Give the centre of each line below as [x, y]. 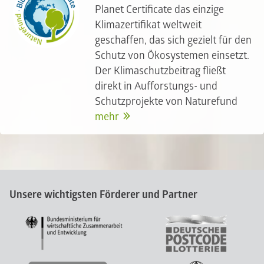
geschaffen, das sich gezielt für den [174, 40]
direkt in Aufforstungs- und [156, 86]
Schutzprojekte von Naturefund [166, 102]
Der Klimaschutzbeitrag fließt [161, 71]
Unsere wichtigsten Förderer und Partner [103, 195]
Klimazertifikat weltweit [148, 25]
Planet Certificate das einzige [160, 10]
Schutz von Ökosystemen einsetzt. [172, 56]
